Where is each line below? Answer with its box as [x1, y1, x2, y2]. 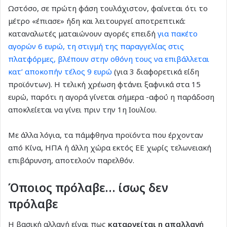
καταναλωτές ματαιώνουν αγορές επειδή [8, 28, 158, 39]
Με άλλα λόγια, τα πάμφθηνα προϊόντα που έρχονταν [8, 130, 203, 140]
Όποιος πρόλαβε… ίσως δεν [8, 179, 168, 196]
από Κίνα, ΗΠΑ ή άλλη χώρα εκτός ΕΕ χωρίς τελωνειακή [8, 142, 211, 153]
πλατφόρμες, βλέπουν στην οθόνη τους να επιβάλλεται [8, 54, 209, 64]
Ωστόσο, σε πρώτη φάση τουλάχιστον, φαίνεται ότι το [8, 3, 208, 14]
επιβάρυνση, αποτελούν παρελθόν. [8, 155, 134, 166]
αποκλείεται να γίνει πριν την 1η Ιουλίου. [8, 104, 157, 115]
